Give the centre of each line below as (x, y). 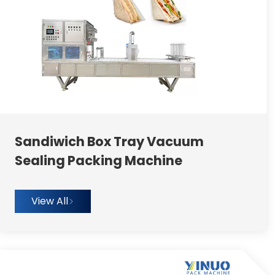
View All (49, 201)
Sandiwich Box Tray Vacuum (109, 141)
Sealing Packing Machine (98, 160)
